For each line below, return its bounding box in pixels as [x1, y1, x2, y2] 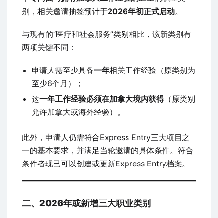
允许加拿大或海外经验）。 [32, 107, 125, 117]
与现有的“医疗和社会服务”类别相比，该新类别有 [22, 29, 191, 39]
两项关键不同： [22, 42, 76, 53]
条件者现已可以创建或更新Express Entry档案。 [22, 159, 190, 169]
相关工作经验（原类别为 [109, 65, 195, 75]
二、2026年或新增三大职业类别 [22, 198, 151, 209]
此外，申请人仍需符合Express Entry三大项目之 [22, 132, 190, 143]
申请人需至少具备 [32, 65, 94, 75]
